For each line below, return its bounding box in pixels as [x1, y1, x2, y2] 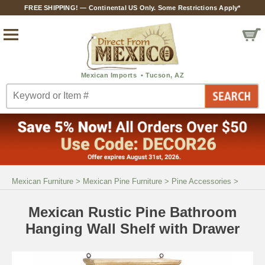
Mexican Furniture [12, 176, 73, 186]
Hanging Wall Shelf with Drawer [25, 220, 240, 237]
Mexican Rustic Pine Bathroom [28, 203, 237, 220]
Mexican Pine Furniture [83, 176, 162, 186]
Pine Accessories [172, 176, 231, 186]
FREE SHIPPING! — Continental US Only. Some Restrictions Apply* [24, 4, 241, 11]
